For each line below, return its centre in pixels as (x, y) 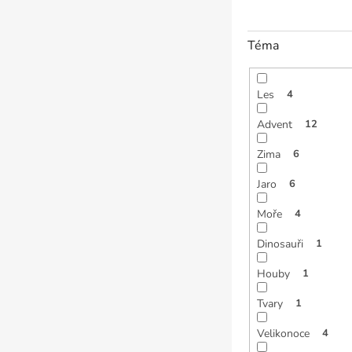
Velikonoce (283, 333)
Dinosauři (280, 244)
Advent (274, 124)
